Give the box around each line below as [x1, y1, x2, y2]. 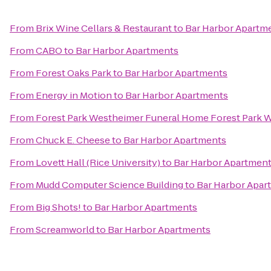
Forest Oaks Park [36, 67, 111, 79]
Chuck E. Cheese [36, 134, 110, 146]
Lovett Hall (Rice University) [36, 156, 160, 169]
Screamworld [36, 223, 94, 236]
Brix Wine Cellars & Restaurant [36, 22, 172, 34]
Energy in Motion [36, 89, 112, 102]
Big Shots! [36, 201, 81, 214]
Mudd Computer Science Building [36, 178, 183, 191]
